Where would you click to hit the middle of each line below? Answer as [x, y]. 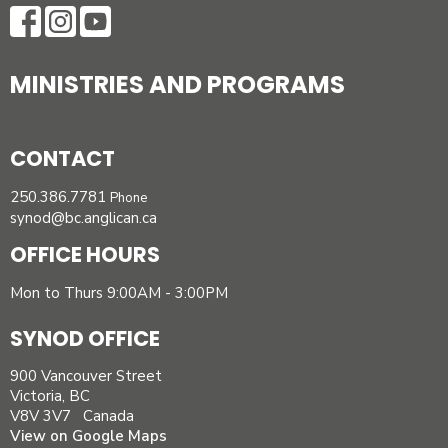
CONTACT [62, 159]
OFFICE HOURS [85, 255]
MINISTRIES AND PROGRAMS [177, 85]
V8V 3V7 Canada [72, 416]
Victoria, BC [50, 396]
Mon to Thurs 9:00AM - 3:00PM [119, 292]
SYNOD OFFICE [85, 338]
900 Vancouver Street [86, 376]
